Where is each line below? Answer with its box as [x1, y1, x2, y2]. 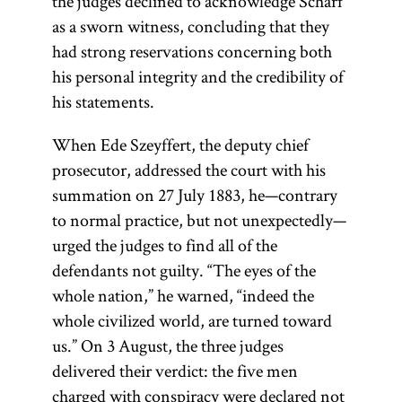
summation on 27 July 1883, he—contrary [51, 183, 337, 206]
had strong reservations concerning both [51, 39, 332, 63]
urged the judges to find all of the [51, 233, 277, 257]
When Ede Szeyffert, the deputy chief [51, 133, 309, 156]
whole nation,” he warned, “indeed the [51, 284, 314, 307]
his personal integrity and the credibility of [51, 65, 344, 88]
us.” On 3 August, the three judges [51, 334, 284, 357]
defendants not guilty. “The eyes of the [51, 258, 316, 282]
